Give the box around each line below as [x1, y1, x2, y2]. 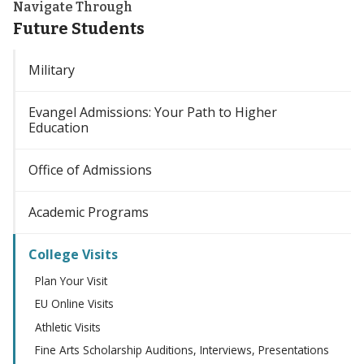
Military [28, 60, 75, 79]
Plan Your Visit [35, 272, 107, 288]
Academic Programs [28, 202, 149, 221]
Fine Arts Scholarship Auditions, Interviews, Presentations [35, 342, 329, 358]
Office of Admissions [28, 160, 152, 179]
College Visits [28, 245, 118, 263]
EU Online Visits [35, 296, 114, 312]
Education [28, 118, 89, 136]
